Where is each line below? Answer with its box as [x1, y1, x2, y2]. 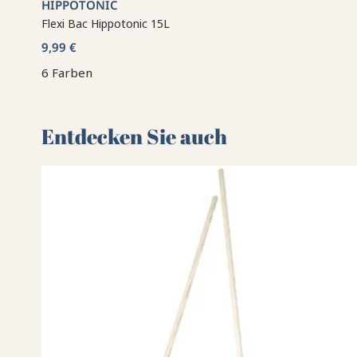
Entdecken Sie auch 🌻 [41, 121, 257, 151]
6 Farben [41, 64, 93, 80]
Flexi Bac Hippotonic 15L [41, 15, 171, 31]
